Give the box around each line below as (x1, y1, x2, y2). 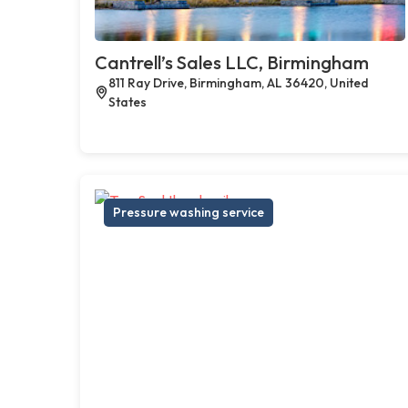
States (107, 93, 147, 110)
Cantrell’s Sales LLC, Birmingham (95, 50, 369, 74)
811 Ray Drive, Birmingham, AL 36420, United (107, 74, 369, 91)
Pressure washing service (113, 203, 264, 220)
